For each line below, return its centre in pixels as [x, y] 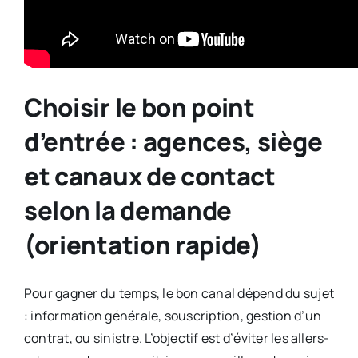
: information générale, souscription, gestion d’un [172, 316]
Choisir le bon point [139, 107]
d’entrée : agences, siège [173, 142]
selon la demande [128, 211]
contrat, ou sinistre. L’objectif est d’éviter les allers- [177, 338]
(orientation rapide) [142, 245]
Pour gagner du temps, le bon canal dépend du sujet [179, 294]
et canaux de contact [149, 176]
